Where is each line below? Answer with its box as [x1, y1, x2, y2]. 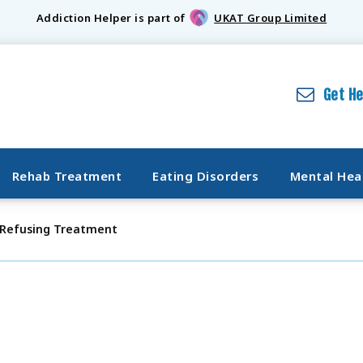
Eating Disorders [152, 168, 259, 184]
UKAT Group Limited [214, 11, 327, 26]
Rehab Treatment [11, 168, 122, 184]
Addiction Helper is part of [36, 11, 186, 26]
